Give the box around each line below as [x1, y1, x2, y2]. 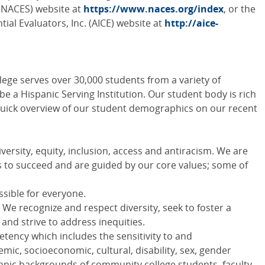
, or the [224, 2, 256, 16]
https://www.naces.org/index [83, 2, 224, 16]
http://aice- [164, 17, 218, 30]
